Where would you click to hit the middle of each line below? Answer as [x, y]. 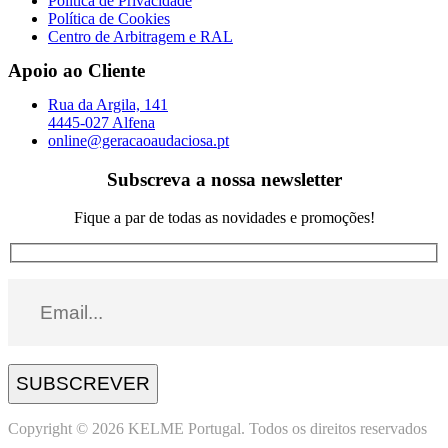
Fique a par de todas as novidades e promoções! [224, 218]
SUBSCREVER [83, 384]
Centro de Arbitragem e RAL [140, 36]
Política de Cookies [109, 18]
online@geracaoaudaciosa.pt [138, 140]
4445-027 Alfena [101, 122]
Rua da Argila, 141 [108, 104]
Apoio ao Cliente [76, 70]
